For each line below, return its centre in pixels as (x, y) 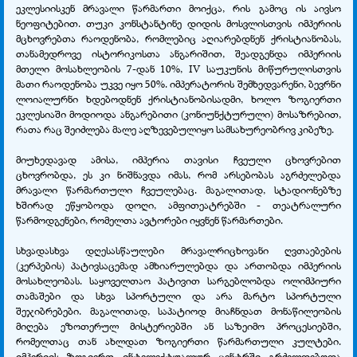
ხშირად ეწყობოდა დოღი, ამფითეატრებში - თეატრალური (178, 204)
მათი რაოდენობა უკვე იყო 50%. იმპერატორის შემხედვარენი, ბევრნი (178, 83)
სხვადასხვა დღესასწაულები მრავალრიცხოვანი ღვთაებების (178, 250)
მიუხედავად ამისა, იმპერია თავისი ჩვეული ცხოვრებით (178, 159)
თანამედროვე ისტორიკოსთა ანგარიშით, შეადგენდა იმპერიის (178, 53)
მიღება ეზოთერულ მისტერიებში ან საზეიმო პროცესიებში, (178, 326)
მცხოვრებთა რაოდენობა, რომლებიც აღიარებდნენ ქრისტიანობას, (178, 38)
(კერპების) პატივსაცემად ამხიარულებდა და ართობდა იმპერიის (178, 265)
